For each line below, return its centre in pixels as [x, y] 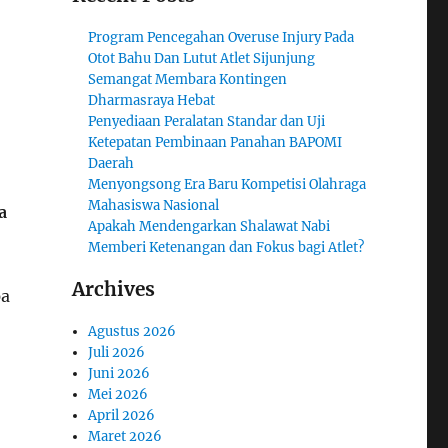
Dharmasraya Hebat [152, 100]
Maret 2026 [125, 436]
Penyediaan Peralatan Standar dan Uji [207, 121]
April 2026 [122, 415]
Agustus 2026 [132, 331]
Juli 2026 [117, 352]
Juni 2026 [119, 373]
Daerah [111, 163]
